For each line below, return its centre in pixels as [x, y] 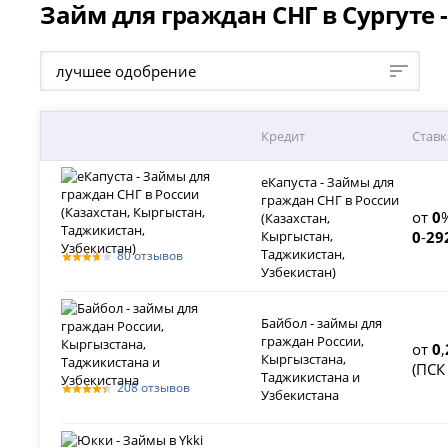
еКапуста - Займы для [328, 182]
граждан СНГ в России [330, 200]
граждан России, [313, 341]
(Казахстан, [296, 218]
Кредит [283, 136]
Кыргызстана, [304, 359]
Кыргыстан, [297, 236]
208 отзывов [154, 388]
